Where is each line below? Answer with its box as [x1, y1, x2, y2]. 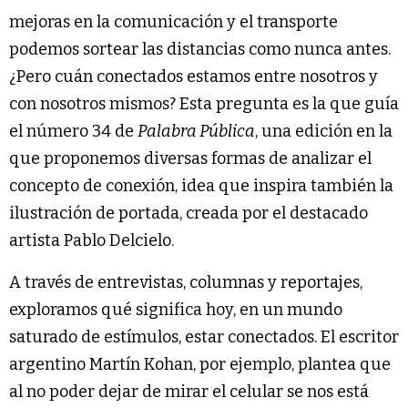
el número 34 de [9, 121, 138, 142]
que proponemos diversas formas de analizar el [9, 148, 372, 169]
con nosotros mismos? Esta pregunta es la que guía [9, 94, 399, 115]
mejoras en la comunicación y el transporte [9, 12, 338, 33]
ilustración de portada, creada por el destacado [9, 203, 368, 224]
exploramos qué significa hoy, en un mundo [9, 300, 342, 321]
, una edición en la [255, 121, 393, 142]
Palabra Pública [138, 121, 255, 142]
